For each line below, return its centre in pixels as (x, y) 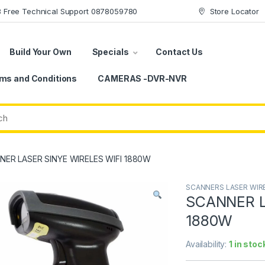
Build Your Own (41, 51)
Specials (110, 51)
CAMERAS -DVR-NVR (142, 78)
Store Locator (234, 11)
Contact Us (179, 51)
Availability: (208, 244)
